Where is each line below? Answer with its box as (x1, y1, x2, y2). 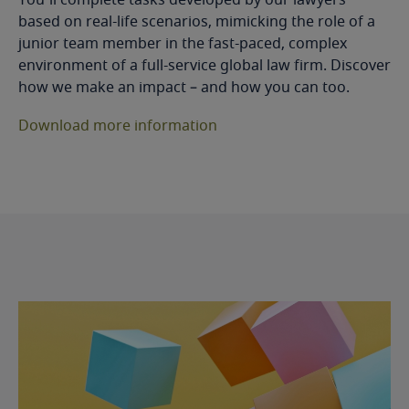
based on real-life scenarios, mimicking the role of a (18, 10, 375, 33)
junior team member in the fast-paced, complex (18, 32, 347, 55)
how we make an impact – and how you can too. (18, 76, 350, 99)
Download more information (18, 114, 217, 137)
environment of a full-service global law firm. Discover (18, 54, 391, 77)
